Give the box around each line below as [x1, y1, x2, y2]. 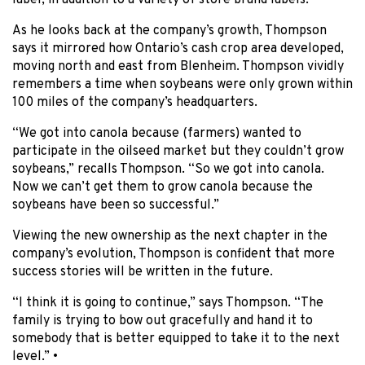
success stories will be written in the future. [12, 264, 286, 281]
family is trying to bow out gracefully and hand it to [12, 313, 313, 330]
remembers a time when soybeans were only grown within [12, 77, 353, 94]
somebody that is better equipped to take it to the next [12, 331, 340, 348]
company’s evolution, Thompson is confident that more [12, 246, 335, 263]
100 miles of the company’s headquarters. [12, 95, 257, 112]
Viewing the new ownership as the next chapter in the [12, 228, 328, 245]
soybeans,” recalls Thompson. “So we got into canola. [12, 161, 324, 178]
